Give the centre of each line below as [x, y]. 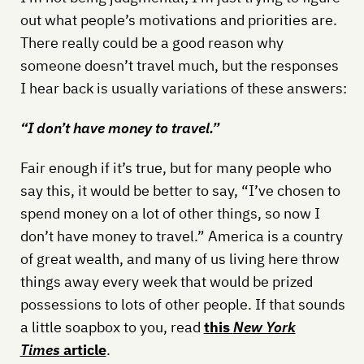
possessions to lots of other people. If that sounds [182, 304]
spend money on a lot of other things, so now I [170, 213]
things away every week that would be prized [166, 281]
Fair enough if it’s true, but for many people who [175, 167]
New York [264, 327]
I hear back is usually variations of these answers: [183, 88]
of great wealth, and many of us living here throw [180, 258]
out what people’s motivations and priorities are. [178, 19]
